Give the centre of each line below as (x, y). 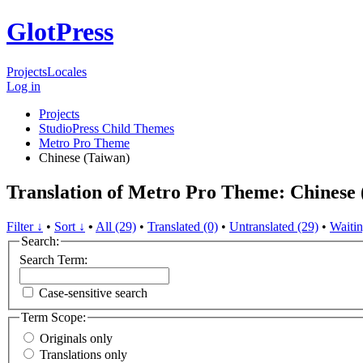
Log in (23, 86)
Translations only (83, 354)
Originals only (76, 338)
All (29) (116, 226)
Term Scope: (53, 318)
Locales (67, 71)
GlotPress (60, 32)
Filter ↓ (25, 226)
